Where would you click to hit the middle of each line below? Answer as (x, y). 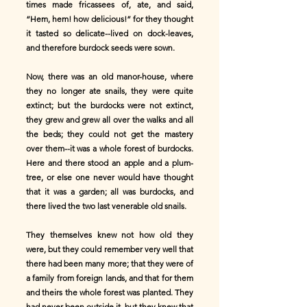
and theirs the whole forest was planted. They (110, 292)
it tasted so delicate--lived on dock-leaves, (110, 33)
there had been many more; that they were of (110, 263)
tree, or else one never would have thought (110, 177)
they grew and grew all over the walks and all (110, 120)
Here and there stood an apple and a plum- (110, 163)
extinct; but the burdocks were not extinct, (110, 105)
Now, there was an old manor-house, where (110, 76)
